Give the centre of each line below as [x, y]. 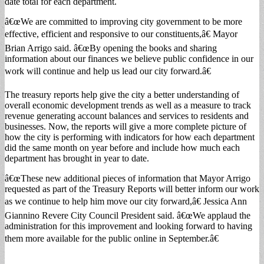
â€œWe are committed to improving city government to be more [123, 21]
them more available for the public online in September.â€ [112, 238]
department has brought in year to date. [77, 158]
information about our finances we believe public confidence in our [129, 58]
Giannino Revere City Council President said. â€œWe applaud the [128, 215]
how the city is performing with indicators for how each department [130, 137]
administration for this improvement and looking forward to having [128, 226]
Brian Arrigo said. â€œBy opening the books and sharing [111, 48]
